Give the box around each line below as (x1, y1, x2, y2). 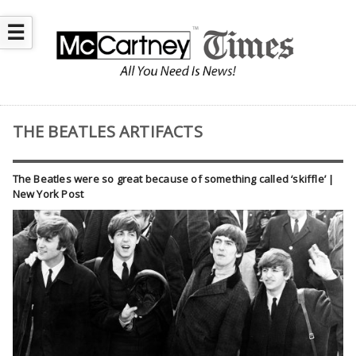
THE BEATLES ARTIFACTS (12, 121, 203, 143)
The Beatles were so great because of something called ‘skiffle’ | (12, 172, 335, 187)
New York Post (12, 187, 84, 202)
